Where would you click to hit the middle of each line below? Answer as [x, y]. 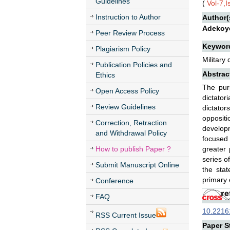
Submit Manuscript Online [137, 165]
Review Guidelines [126, 107]
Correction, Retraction [131, 123]
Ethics [105, 75]
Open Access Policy [127, 91]
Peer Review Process [130, 33]
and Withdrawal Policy [131, 133]
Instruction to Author [128, 17]
